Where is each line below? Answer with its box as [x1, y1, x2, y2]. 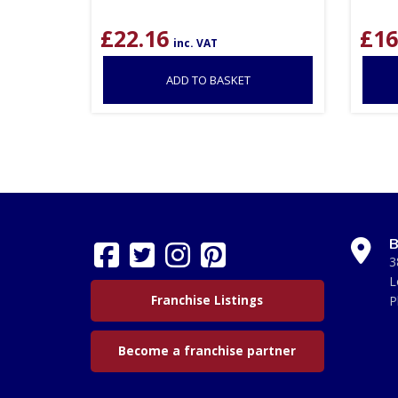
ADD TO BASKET [165, 71, 251, 88]
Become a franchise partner [118, 342, 297, 359]
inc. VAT [173, 35, 219, 51]
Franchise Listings [151, 291, 264, 308]
